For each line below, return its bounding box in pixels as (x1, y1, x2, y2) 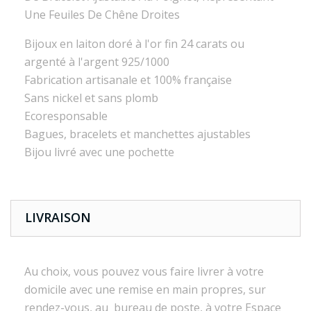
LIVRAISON (25, 209, 91, 226)
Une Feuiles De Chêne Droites (24, 7, 180, 22)
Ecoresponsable (24, 108, 108, 124)
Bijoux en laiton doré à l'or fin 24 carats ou (24, 36, 244, 51)
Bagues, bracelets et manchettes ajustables (24, 126, 251, 142)
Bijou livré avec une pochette (24, 144, 174, 160)
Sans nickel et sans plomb (24, 90, 158, 106)
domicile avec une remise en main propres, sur (24, 282, 266, 297)
